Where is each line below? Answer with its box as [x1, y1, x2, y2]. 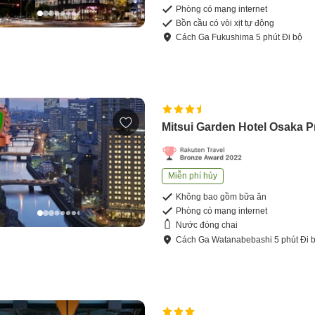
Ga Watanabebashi [198, 234, 273, 245]
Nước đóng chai [176, 220, 238, 231]
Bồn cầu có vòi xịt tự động [176, 18, 275, 28]
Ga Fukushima [198, 32, 255, 42]
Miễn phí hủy [168, 170, 218, 181]
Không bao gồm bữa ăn [176, 191, 267, 202]
